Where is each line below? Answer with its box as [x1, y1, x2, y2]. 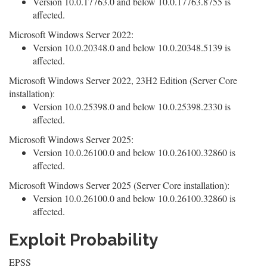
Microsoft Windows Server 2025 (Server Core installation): [9, 179, 229, 191]
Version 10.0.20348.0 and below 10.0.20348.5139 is [33, 41, 231, 54]
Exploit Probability [9, 230, 158, 250]
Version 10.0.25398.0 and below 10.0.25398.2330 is [33, 100, 231, 113]
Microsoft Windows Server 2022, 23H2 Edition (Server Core [9, 74, 237, 86]
